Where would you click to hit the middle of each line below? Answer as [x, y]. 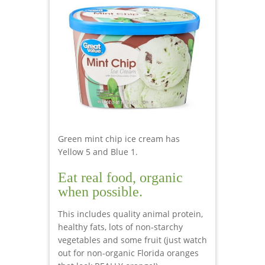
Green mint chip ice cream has [119, 138]
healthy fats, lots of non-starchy [120, 227]
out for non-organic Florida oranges [128, 253]
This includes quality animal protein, [130, 214]
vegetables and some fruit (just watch [132, 240]
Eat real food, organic [120, 177]
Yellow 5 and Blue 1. [98, 151]
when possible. [100, 191]
